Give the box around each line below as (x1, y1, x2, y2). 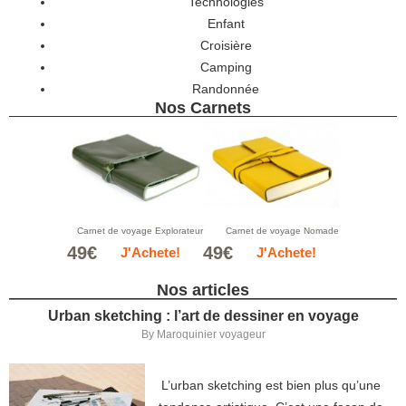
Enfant (207, 16, 245, 31)
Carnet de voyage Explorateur (77, 226, 203, 236)
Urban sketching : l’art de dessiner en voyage (47, 308, 359, 324)
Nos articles (157, 281, 249, 299)
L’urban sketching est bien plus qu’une (161, 378, 381, 392)
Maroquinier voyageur (156, 328, 266, 341)
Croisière (199, 38, 252, 53)
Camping (199, 60, 252, 74)
